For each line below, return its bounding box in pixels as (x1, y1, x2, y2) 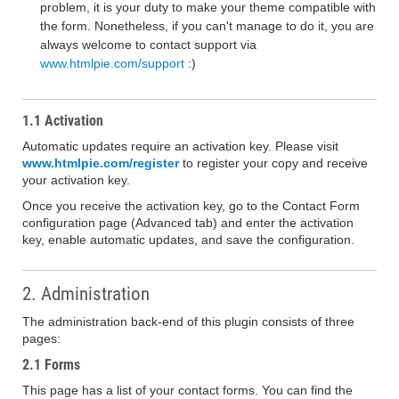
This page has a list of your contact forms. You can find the (22, 383, 353, 397)
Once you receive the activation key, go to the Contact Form (22, 199, 360, 213)
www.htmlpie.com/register (22, 156, 179, 170)
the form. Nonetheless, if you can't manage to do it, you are (40, 19, 374, 33)
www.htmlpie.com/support (40, 56, 184, 70)
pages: (22, 331, 61, 346)
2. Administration (22, 283, 150, 305)
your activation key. (22, 173, 130, 187)
